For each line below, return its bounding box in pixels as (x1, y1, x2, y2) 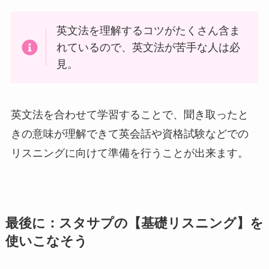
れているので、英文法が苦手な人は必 (56, 41, 241, 54)
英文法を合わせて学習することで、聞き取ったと (10, 109, 249, 121)
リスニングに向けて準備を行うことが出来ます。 (10, 147, 249, 160)
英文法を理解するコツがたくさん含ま (56, 25, 241, 37)
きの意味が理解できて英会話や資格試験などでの (10, 128, 249, 141)
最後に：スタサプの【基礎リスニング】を (5, 216, 264, 231)
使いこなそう (5, 234, 88, 249)
